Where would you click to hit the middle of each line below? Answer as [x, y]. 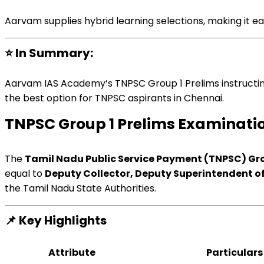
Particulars [235, 253]
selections [180, 21]
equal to [24, 174]
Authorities [129, 188]
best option [50, 98]
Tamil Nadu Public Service [90, 159]
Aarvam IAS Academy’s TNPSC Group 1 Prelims [113, 83]
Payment [179, 159]
